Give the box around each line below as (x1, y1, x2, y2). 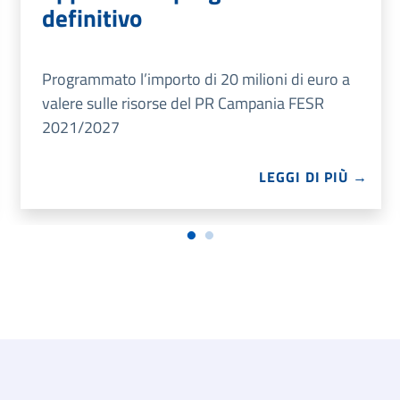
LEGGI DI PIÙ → (259, 166, 368, 188)
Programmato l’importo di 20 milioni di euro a (42, 67, 350, 92)
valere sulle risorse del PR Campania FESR (42, 91, 324, 116)
